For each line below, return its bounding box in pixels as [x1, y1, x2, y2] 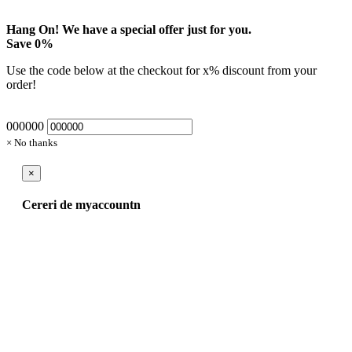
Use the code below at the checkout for [6, 64, 203, 77]
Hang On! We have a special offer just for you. [6, 23, 251, 36]
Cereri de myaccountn [22, 198, 141, 212]
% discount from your [209, 64, 317, 77]
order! [6, 78, 36, 91]
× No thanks [6, 137, 57, 148]
